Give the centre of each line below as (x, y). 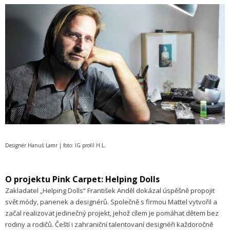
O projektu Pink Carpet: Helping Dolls (82, 179)
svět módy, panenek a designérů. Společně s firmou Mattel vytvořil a (111, 202)
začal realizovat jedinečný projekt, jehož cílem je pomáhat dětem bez (112, 213)
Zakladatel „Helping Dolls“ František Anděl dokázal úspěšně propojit (110, 191)
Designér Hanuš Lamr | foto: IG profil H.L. (55, 146)
